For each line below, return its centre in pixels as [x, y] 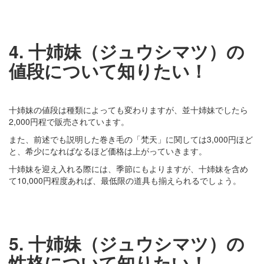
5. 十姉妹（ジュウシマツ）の [127, 243]
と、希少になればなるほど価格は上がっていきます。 [108, 151]
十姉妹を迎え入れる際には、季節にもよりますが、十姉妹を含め [128, 168]
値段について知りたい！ [108, 70]
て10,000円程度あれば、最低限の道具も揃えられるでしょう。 [125, 180]
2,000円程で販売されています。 [69, 121]
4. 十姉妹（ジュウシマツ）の [127, 51]
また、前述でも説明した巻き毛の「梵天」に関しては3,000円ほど [131, 139]
